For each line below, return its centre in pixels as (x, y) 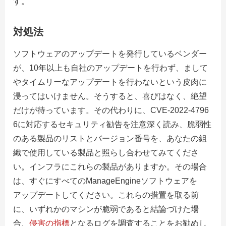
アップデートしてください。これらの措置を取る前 (106, 195)
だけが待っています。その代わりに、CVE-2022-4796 (111, 110)
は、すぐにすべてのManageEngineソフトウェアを (105, 181)
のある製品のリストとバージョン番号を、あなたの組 (110, 139)
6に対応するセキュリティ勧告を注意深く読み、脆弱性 (112, 125)
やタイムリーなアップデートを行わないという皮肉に (110, 82)
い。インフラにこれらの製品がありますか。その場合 (110, 167)
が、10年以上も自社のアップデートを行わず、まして (110, 68)
